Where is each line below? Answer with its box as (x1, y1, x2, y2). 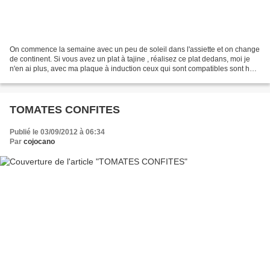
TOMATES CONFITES (10, 104, 120, 116)
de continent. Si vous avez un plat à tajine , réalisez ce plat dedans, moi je (10, 55, 250, 64)
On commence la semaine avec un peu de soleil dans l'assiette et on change (10, 45, 260, 54)
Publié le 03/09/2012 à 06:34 (10, 128, 105, 137)
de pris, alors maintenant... (10, 74, 96, 83)
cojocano (24, 137, 55, 146)
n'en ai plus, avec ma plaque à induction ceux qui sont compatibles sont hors (10, 64, 260, 74)
